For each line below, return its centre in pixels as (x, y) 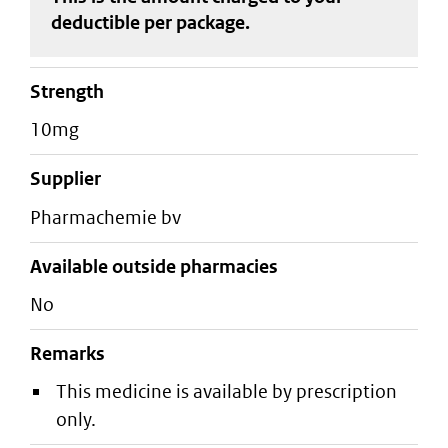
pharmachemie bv (111, 217)
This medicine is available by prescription (226, 392)
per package (194, 22)
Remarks (67, 354)
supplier (71, 179)
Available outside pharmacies (154, 266)
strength (72, 91)
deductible (97, 22)
